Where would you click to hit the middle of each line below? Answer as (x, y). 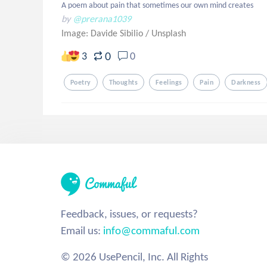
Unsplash (169, 33)
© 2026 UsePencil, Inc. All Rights (134, 257)
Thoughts (123, 82)
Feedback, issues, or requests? (129, 214)
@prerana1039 (102, 19)
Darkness (246, 82)
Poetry (81, 82)
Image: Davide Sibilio (103, 33)
